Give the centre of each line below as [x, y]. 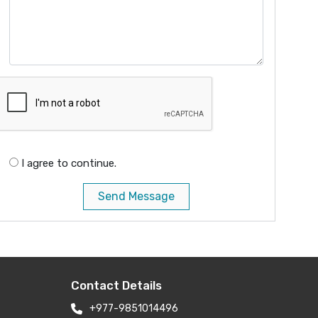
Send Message [136, 197]
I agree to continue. [69, 164]
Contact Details [116, 286]
